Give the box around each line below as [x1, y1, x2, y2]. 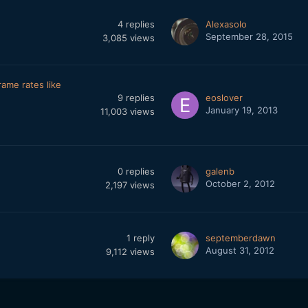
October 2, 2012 [205, 178, 275, 189]
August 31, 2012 [205, 245, 274, 256]
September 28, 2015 [205, 31, 293, 42]
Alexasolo [205, 19, 247, 30]
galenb [205, 166, 234, 177]
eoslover [205, 92, 243, 103]
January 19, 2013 [205, 104, 278, 115]
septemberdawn [205, 232, 276, 243]
